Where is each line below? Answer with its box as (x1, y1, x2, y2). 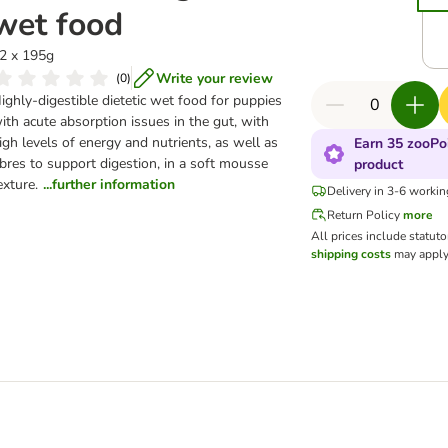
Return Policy (327, 207, 401, 223)
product (354, 155, 404, 174)
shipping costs (311, 246, 392, 262)
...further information (43, 175, 176, 194)
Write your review (156, 68, 274, 88)
